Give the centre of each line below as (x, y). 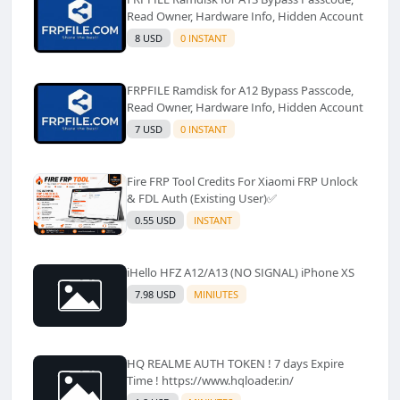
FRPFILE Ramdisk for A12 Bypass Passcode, (194, 90)
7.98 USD (155, 294)
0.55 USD (155, 220)
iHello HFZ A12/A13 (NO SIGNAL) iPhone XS (241, 272)
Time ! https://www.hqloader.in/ (210, 380)
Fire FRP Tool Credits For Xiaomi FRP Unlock (138, 181)
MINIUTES (217, 294)
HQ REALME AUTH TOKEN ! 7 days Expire (235, 363)
